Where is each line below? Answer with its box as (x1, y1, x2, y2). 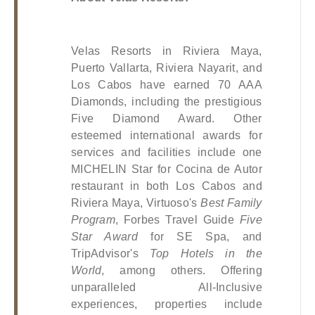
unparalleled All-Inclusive (70, 281, 262, 293)
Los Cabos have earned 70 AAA (70, 78, 262, 91)
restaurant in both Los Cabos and (70, 179, 262, 192)
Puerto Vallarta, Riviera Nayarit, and (70, 61, 262, 74)
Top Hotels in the (149, 247, 262, 259)
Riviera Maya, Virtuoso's (70, 196, 201, 209)
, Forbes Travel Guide (115, 213, 240, 226)
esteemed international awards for (70, 129, 262, 141)
